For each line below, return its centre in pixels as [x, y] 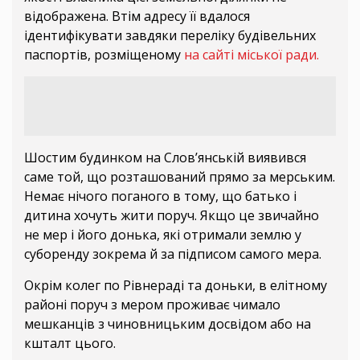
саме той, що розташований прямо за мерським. [180, 177]
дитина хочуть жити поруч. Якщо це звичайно [172, 216]
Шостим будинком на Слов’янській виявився [165, 158]
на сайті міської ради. [252, 54]
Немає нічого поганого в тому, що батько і [160, 196]
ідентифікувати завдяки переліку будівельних [170, 35]
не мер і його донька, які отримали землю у [163, 235]
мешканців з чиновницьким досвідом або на [168, 324]
